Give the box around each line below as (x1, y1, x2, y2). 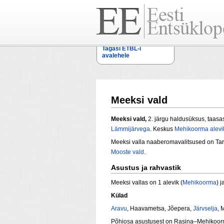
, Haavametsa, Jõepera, (127, 205, 193, 212)
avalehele (102, 52, 129, 59)
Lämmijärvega (111, 125, 150, 133)
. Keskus (150, 125, 174, 133)
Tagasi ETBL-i (102, 45, 141, 52)
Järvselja (193, 205, 217, 212)
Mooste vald (111, 148, 144, 156)
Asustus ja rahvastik (111, 163, 181, 172)
